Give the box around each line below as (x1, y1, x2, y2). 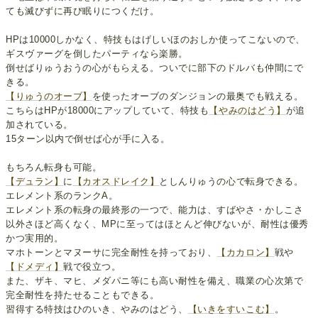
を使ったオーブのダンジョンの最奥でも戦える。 (92, 91, 304, 102)
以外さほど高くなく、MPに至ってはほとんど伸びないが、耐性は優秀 (6, 219, 309, 230)
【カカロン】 (216, 247, 275, 258)
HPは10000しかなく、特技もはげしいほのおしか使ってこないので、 (6, 34, 305, 45)
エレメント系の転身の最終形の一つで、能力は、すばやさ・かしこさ (6, 204, 304, 216)
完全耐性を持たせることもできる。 (6, 290, 160, 301)
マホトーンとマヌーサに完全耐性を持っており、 (6, 247, 217, 258)
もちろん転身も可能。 (6, 162, 102, 173)
